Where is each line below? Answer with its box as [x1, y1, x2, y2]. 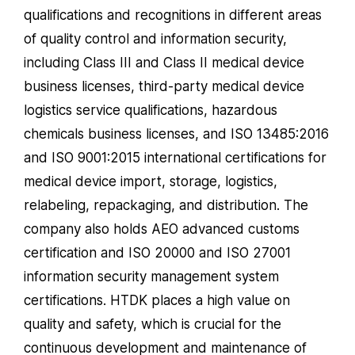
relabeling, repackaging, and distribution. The [24, 197, 308, 213]
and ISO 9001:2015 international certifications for [24, 149, 326, 166]
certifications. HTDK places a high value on [24, 292, 290, 308]
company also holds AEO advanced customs [24, 220, 300, 237]
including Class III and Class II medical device [24, 54, 304, 71]
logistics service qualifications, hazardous [24, 101, 277, 118]
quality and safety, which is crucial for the [24, 315, 281, 332]
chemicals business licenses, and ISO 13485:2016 [24, 125, 329, 142]
